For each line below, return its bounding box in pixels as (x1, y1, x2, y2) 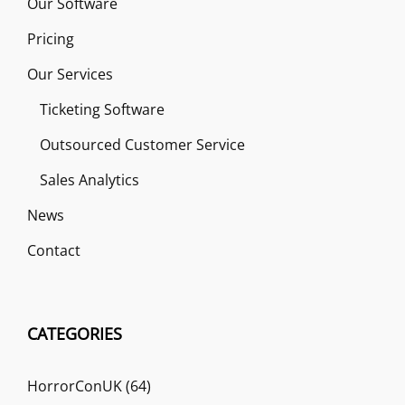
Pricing (27, 28, 74, 49)
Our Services (27, 63, 113, 84)
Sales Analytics (40, 169, 139, 190)
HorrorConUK (27, 375, 122, 396)
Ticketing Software (40, 99, 165, 119)
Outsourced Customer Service (40, 134, 245, 155)
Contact (27, 240, 80, 260)
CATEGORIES (27, 322, 122, 344)
